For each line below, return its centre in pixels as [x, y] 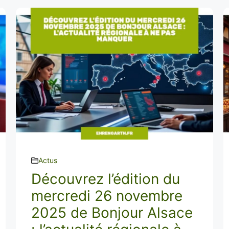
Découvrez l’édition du [105, 179]
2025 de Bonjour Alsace [112, 213]
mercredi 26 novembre [107, 196]
